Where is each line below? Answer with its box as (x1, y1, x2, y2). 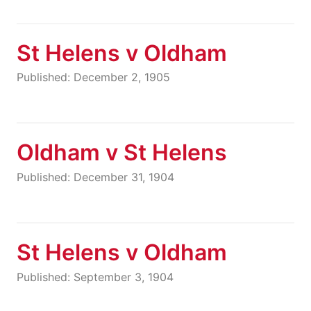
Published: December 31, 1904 (17, 170, 174, 185)
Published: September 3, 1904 (17, 269, 174, 284)
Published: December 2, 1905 (17, 70, 170, 85)
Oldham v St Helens (17, 139, 227, 167)
